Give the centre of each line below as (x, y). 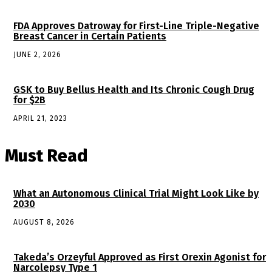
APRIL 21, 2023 (40, 118)
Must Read (46, 155)
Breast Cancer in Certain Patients (90, 36)
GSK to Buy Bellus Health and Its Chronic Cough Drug (134, 89)
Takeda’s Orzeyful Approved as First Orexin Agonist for (140, 257)
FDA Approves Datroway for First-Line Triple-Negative (136, 25)
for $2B (29, 100)
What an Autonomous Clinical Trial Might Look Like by (136, 193)
